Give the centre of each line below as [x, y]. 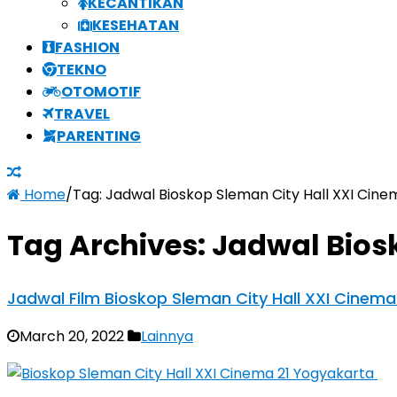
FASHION [87, 47]
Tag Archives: [109, 245]
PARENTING [99, 136]
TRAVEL [82, 113]
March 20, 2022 [72, 336]
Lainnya [167, 336]
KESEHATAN [136, 25]
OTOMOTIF [101, 91]
